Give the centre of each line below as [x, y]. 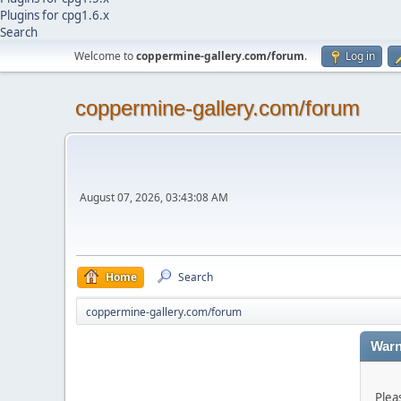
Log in [360, 56]
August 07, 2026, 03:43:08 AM [154, 197]
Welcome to [105, 56]
